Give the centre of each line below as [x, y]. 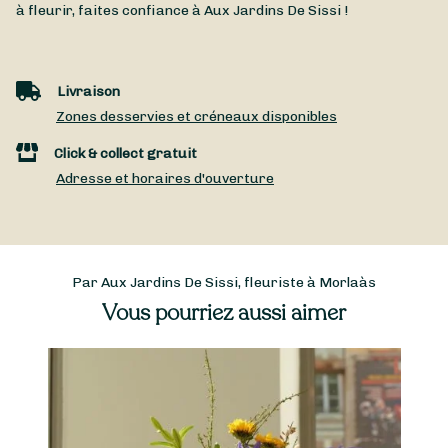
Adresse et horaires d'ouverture [165, 179]
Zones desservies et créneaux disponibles [196, 117]
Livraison [88, 92]
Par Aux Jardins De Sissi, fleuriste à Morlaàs [224, 282]
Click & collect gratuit [125, 154]
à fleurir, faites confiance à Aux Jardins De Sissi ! [182, 11]
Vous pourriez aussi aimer [224, 312]
